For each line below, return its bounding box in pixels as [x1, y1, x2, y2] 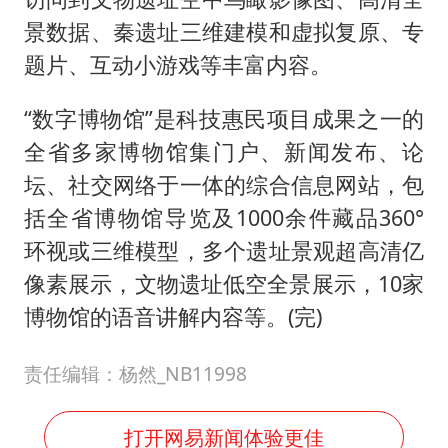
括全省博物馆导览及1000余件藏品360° [23, 203, 425, 233]
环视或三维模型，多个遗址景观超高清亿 [23, 236, 425, 266]
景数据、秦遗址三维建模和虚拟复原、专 [23, 16, 425, 46]
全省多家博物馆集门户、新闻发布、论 [23, 137, 425, 167]
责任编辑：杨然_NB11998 [23, 360, 247, 387]
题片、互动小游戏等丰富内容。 [23, 49, 332, 79]
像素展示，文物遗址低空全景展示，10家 [23, 269, 425, 299]
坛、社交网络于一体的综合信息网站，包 [23, 170, 425, 200]
